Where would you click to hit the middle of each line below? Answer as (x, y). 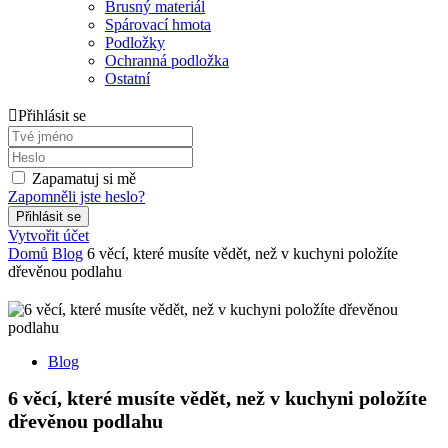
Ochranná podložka (167, 60)
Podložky (135, 42)
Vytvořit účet (48, 235)
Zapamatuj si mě (84, 178)
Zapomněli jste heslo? (76, 196)
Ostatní (127, 78)
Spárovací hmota (158, 24)
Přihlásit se (52, 115)
